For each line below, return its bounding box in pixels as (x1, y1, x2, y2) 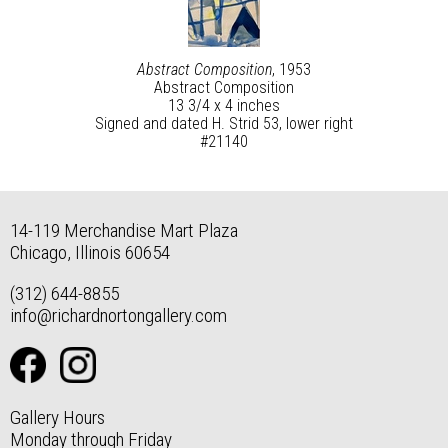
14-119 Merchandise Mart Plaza (10, 219, 238, 243)
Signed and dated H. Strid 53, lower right (95, 114, 353, 133)
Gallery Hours (10, 405, 105, 429)
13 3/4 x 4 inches (168, 96, 280, 115)
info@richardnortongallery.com (10, 304, 227, 328)
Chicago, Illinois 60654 (10, 241, 170, 265)
